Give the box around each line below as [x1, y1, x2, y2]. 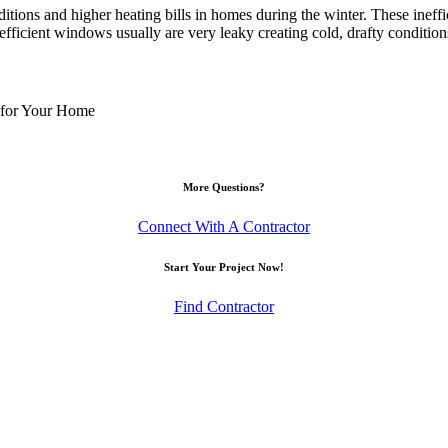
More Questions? [183, 181, 265, 194]
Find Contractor [174, 297, 274, 315]
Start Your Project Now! [164, 260, 284, 273]
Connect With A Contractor [138, 217, 310, 235]
